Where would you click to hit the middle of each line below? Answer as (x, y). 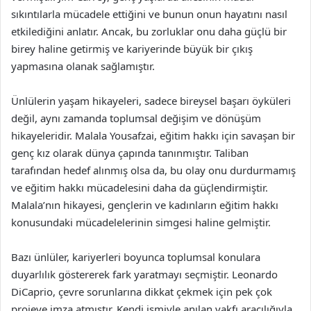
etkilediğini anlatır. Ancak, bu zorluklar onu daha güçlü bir (149, 31)
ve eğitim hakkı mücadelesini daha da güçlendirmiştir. (140, 187)
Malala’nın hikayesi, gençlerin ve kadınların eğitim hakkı (145, 205)
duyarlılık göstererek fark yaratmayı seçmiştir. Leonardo (144, 274)
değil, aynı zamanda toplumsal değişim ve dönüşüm (136, 118)
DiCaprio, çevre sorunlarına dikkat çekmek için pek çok (142, 292)
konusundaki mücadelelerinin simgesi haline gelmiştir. (141, 222)
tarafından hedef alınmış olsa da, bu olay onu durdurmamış (153, 170)
